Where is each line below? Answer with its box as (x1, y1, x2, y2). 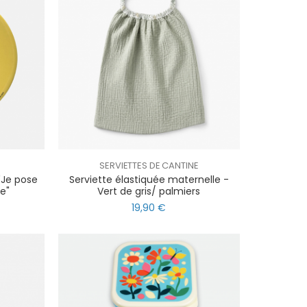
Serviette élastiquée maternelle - (69, 172, 229, 186)
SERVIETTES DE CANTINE (99, 158, 199, 172)
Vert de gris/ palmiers (97, 184, 201, 198)
